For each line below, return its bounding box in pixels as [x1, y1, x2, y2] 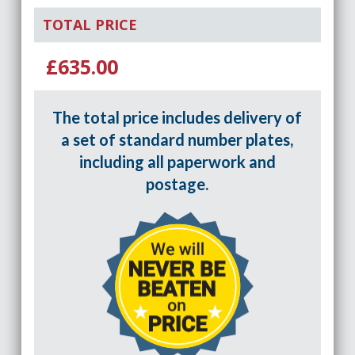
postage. [146, 174, 209, 193]
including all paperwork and [78, 152, 276, 171]
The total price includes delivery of [52, 108, 303, 127]
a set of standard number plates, [61, 130, 294, 149]
